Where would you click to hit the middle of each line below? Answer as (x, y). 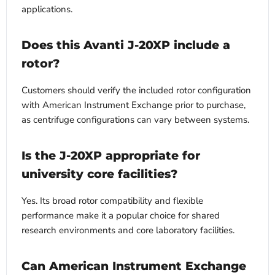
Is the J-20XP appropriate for (111, 155)
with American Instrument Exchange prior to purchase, (134, 105)
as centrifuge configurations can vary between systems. (135, 119)
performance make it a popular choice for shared (121, 215)
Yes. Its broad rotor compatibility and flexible (112, 200)
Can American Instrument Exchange (134, 266)
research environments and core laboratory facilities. (128, 230)
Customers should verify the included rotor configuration (136, 90)
